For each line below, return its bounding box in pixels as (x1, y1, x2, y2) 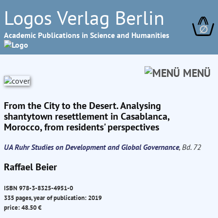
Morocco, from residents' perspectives (4, 121, 159, 133)
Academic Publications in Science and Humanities (4, 30, 169, 40)
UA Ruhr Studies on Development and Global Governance (4, 142, 179, 152)
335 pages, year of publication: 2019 (4, 193, 102, 202)
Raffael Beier (4, 161, 57, 173)
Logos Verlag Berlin (4, 5, 164, 30)
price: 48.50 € (4, 203, 41, 212)
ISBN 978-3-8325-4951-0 (4, 183, 73, 193)
